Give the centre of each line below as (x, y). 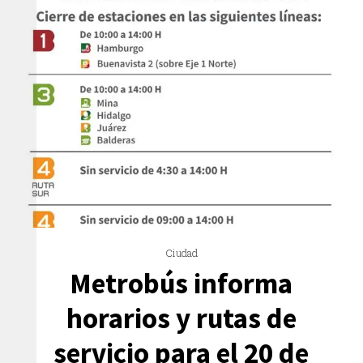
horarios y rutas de (181, 318)
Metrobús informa (181, 284)
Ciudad (181, 253)
